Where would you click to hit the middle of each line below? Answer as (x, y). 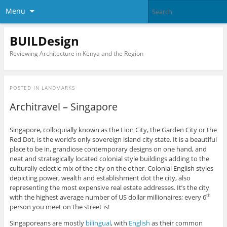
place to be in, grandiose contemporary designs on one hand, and (108, 149)
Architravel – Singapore (63, 107)
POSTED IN (25, 88)
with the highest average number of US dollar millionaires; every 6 (108, 197)
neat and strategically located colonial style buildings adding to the (109, 159)
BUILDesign (44, 41)
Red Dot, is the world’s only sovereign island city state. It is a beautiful (113, 140)
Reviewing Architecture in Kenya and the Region (76, 53)
